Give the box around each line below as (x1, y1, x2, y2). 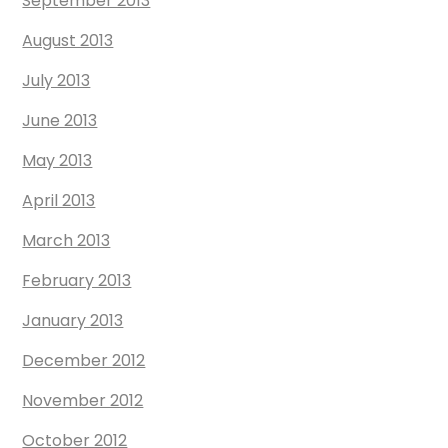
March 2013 (22, 229, 111, 252)
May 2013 (22, 149, 93, 172)
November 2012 (22, 389, 144, 412)
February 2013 (22, 269, 132, 292)
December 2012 (22, 349, 146, 372)
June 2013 (22, 109, 98, 132)
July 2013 (22, 69, 91, 92)
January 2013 (22, 309, 124, 332)
